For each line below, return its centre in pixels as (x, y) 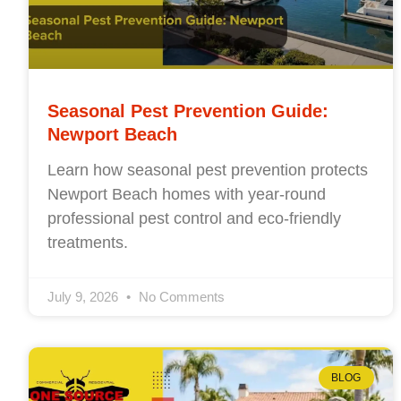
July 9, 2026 (85, 296)
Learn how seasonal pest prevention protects (208, 170)
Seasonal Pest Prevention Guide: (188, 111)
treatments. (88, 242)
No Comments (180, 296)
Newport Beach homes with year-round (187, 194)
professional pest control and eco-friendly (194, 218)
